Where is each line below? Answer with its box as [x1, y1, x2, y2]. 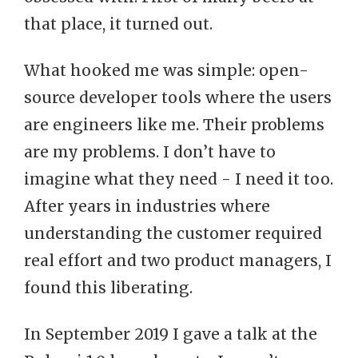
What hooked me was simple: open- [24, 61, 308, 80]
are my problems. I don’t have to [24, 142, 276, 161]
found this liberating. [24, 278, 193, 297]
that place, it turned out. [24, 14, 213, 34]
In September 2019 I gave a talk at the [24, 324, 317, 344]
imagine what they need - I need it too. [24, 169, 333, 189]
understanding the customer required [24, 224, 322, 243]
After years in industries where [24, 197, 270, 216]
